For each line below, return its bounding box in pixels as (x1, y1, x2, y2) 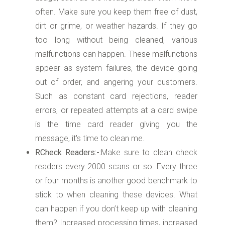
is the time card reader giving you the (35, 119, 197, 129)
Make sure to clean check (100, 147, 198, 157)
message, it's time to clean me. (35, 133, 145, 143)
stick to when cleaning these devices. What (35, 189, 197, 199)
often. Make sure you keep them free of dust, (35, 7, 197, 17)
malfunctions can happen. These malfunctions (35, 49, 197, 59)
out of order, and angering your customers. (35, 77, 197, 87)
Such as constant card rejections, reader (35, 91, 197, 101)
